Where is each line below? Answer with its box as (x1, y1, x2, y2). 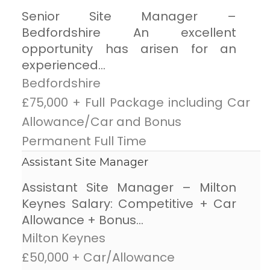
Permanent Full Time (22, 133, 146, 150)
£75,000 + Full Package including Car (22, 94, 250, 111)
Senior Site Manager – (22, 8, 236, 25)
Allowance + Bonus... (22, 212, 143, 229)
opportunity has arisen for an (22, 40, 236, 58)
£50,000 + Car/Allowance (22, 249, 175, 266)
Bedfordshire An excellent (22, 24, 236, 42)
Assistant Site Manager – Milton (22, 179, 236, 196)
